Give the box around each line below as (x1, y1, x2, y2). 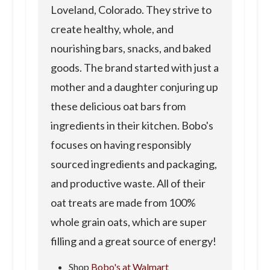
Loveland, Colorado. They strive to (50, 3, 212, 17)
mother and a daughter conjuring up (50, 80, 218, 94)
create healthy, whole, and (50, 22, 174, 36)
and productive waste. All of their (50, 177, 206, 190)
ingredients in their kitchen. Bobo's (50, 119, 213, 133)
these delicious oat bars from (50, 99, 186, 113)
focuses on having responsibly (50, 138, 191, 152)
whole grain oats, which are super (50, 215, 207, 229)
